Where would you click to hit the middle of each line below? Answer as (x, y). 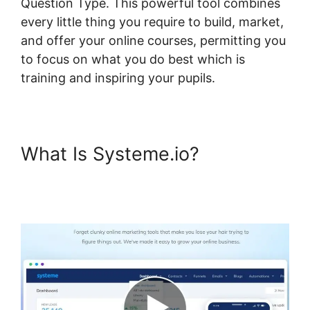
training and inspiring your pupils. (118, 78)
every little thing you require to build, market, (152, 22)
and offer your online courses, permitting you (153, 40)
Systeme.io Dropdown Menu (145, 176)
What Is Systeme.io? (110, 154)
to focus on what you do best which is (133, 59)
